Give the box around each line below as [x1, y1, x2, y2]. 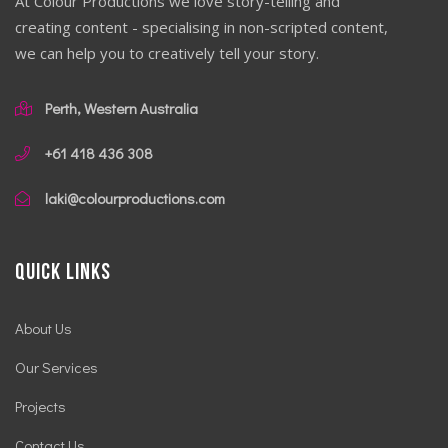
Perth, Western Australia [45, 98, 198, 119]
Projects [15, 396, 66, 417]
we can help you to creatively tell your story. [15, 43, 319, 64]
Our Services [15, 357, 98, 378]
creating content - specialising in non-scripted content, [15, 17, 388, 38]
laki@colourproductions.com [45, 188, 225, 209]
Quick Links [15, 262, 112, 286]
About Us [15, 318, 72, 339]
